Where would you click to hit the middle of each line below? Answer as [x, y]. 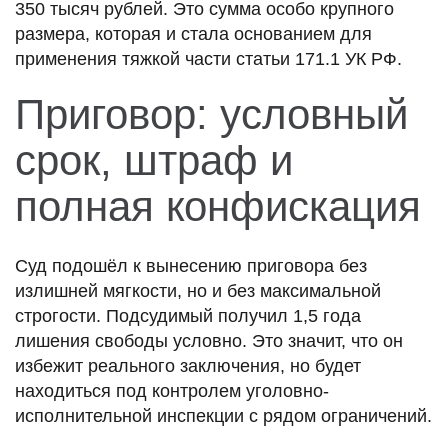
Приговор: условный [211, 114]
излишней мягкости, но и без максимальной [198, 290]
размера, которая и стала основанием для [193, 33]
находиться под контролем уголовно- [172, 390]
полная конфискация [218, 206]
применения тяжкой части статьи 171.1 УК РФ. [208, 58]
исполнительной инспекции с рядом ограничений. [223, 415]
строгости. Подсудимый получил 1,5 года [188, 315]
